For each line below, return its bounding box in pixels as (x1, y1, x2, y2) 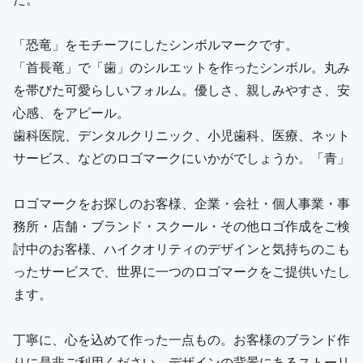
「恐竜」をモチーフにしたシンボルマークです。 (13, 35, 298, 53)
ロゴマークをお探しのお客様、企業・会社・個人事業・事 (13, 194, 350, 212)
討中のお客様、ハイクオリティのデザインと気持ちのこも (13, 239, 350, 258)
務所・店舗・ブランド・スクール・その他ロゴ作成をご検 (13, 216, 350, 235)
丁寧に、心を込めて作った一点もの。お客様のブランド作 (13, 330, 350, 348)
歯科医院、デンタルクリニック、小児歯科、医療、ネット (13, 126, 350, 144)
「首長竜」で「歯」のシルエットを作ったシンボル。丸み (13, 58, 350, 76)
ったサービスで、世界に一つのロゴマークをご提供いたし (13, 262, 350, 280)
